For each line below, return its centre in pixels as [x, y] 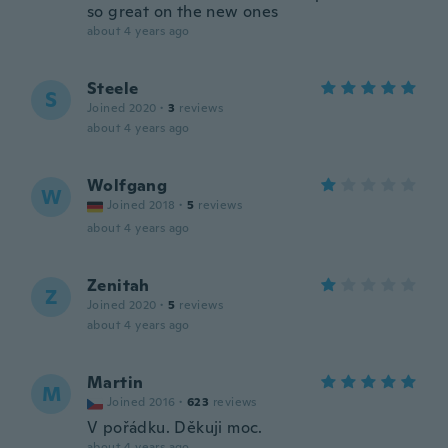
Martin [115, 382]
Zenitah [118, 285]
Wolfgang [127, 185]
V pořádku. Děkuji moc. [175, 427]
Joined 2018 [141, 205]
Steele [113, 88]
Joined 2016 [141, 402]
